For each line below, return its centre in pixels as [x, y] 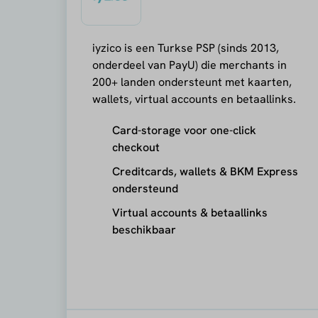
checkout [136, 147]
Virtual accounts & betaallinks [190, 212]
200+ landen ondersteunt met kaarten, [192, 82]
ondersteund [145, 188]
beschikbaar [144, 229]
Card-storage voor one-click [184, 130]
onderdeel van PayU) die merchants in [189, 65]
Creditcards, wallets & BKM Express [205, 171]
